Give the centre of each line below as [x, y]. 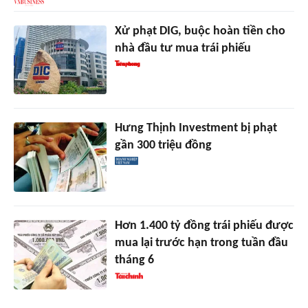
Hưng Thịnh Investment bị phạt [196, 129]
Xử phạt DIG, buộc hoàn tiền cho [200, 31]
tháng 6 [134, 261]
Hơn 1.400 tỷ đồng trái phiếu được [204, 226]
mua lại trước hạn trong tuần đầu [201, 243]
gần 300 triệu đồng [163, 146]
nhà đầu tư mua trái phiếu [183, 48]
